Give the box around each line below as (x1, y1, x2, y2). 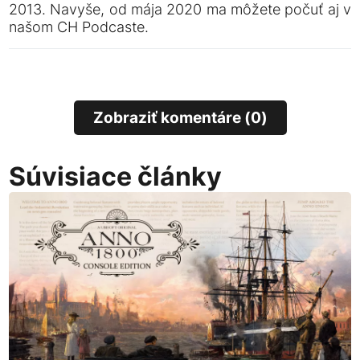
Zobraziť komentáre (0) (92, 108, 268, 128)
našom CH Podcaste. (9, 18, 149, 35)
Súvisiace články (9, 160, 223, 192)
